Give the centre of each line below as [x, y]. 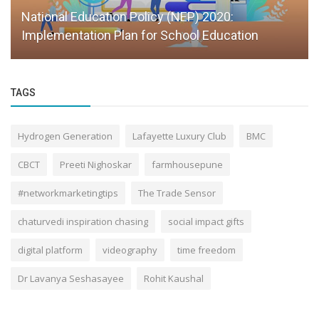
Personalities [58, 36]
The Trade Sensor [177, 193]
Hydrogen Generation [65, 136]
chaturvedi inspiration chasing [83, 222]
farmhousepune [187, 165]
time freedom [206, 250]
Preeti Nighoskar [96, 165]
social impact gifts [206, 222]
